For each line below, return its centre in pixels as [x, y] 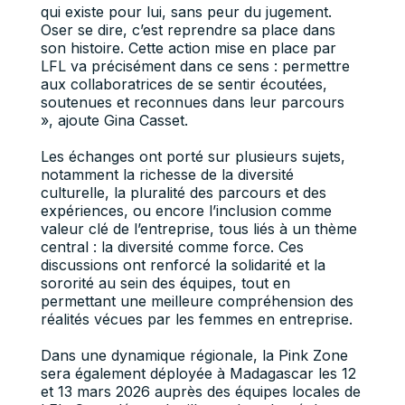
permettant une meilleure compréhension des [197, 301]
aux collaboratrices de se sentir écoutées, [184, 84]
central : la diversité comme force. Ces [172, 247]
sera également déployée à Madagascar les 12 [198, 373]
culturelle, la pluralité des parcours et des [183, 193]
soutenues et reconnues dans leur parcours [192, 102]
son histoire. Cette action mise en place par [188, 48]
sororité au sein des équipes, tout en [165, 283]
